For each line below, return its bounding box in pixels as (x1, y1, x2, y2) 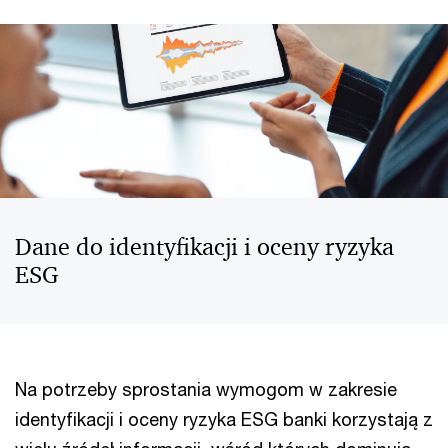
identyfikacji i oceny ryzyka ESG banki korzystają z (15, 408, 433, 430)
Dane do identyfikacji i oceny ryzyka (15, 232, 394, 262)
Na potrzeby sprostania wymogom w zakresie (15, 378, 397, 400)
